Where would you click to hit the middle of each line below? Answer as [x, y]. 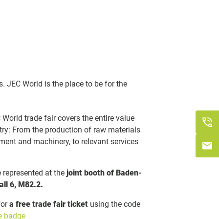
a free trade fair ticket [49, 204]
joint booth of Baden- [104, 173]
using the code [114, 204]
